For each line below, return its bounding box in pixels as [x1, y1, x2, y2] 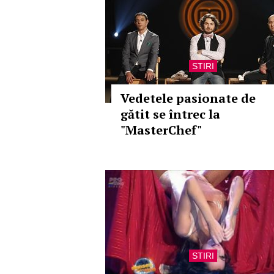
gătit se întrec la [120, 106, 220, 122]
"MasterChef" [120, 122, 202, 138]
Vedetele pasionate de [120, 90, 256, 106]
